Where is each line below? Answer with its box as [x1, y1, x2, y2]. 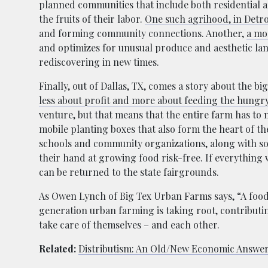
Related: [39, 242, 76, 255]
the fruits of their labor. [39, 12, 145, 25]
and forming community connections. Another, [39, 26, 246, 39]
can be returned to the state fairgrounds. [39, 165, 219, 178]
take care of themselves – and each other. [39, 218, 220, 231]
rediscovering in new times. [39, 55, 159, 68]
